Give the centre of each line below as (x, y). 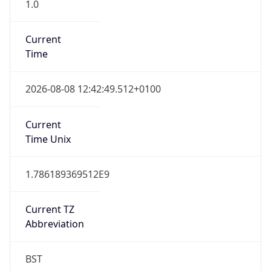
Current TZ (50, 210)
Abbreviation (54, 224)
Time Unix (48, 139)
